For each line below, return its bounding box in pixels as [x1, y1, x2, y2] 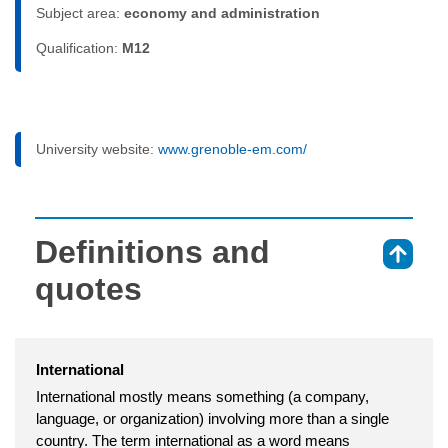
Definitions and [35, 233, 270, 270]
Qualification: [36, 39, 122, 56]
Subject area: [36, 4, 124, 21]
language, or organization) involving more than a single [36, 409, 389, 427]
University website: [36, 140, 158, 157]
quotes [35, 270, 142, 307]
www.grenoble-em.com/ [158, 140, 307, 157]
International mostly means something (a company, [36, 387, 369, 405]
